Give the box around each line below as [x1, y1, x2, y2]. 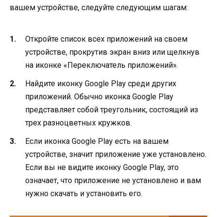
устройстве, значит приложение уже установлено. [25, 150, 206, 159]
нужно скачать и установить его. [25, 189, 142, 199]
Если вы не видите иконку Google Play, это [25, 163, 179, 172]
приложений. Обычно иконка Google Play [25, 92, 173, 102]
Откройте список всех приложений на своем [25, 34, 187, 44]
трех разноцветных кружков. [25, 118, 132, 128]
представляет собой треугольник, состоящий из [25, 105, 198, 115]
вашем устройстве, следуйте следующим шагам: [10, 2, 188, 12]
